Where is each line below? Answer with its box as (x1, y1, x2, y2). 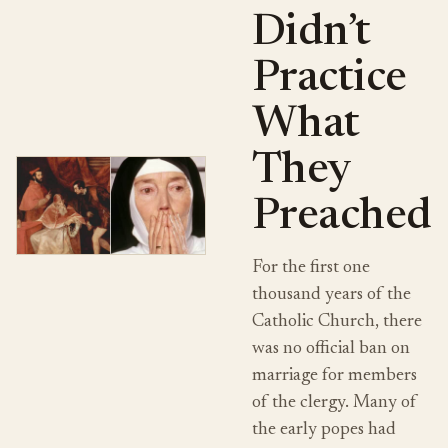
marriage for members (251, 367, 417, 385)
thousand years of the (251, 286, 411, 304)
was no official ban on (251, 340, 410, 358)
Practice (251, 58, 407, 102)
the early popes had (251, 421, 396, 439)
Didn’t (251, 12, 371, 56)
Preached (251, 196, 432, 240)
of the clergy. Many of (251, 394, 417, 412)
